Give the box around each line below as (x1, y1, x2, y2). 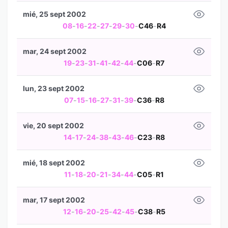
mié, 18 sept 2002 (23, 158, 85, 167)
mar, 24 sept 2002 (23, 47, 87, 55)
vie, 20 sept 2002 (23, 121, 84, 130)
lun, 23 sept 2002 (23, 84, 84, 93)
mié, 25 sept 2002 (23, 10, 86, 18)
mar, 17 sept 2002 (23, 195, 85, 204)
